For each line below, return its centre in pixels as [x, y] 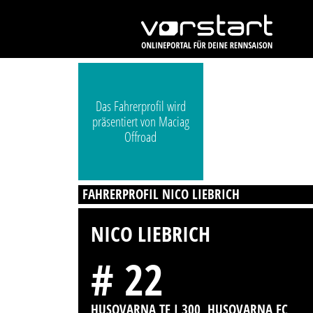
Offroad [141, 137]
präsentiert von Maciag [140, 122]
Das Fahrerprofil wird [140, 107]
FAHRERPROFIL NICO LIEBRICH [161, 194]
